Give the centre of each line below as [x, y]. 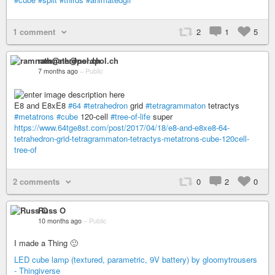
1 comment [34, 32]
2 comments [36, 181]
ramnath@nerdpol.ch [78, 60]
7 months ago [58, 71]
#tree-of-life [130, 116]
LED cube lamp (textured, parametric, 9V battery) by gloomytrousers [136, 259]
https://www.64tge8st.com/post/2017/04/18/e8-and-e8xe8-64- [122, 127]
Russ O [52, 210]
